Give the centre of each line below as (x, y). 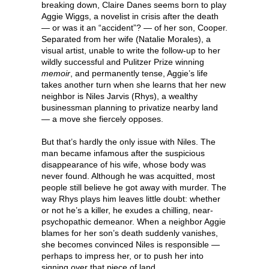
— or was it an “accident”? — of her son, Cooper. (134, 27)
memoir (56, 73)
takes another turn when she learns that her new (134, 84)
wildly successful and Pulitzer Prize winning (123, 62)
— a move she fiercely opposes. (102, 119)
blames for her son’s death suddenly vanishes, (130, 233)
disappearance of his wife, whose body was (124, 164)
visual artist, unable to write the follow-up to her (131, 50)
